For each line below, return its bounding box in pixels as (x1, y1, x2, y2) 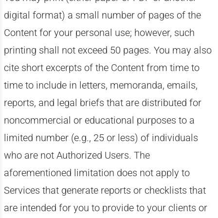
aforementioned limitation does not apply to (3, 167, 190, 179)
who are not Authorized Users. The (3, 149, 150, 161)
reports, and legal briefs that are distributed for (3, 97, 201, 109)
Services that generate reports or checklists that (3, 184, 206, 196)
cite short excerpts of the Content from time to (3, 62, 200, 73)
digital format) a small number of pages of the (3, 9, 201, 21)
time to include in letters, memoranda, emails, (3, 79, 198, 91)
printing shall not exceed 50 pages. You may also (3, 44, 212, 56)
